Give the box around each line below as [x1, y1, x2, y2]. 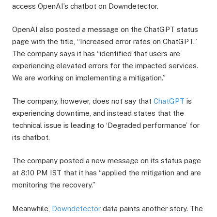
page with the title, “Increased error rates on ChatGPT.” [12, 37, 197, 46]
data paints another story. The [101, 204, 203, 213]
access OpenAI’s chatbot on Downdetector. [12, 2, 158, 11]
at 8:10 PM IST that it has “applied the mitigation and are [12, 169, 201, 177]
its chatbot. [12, 133, 50, 142]
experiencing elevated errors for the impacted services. [12, 62, 198, 70]
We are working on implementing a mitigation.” [12, 74, 166, 82]
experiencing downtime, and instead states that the [12, 109, 184, 118]
